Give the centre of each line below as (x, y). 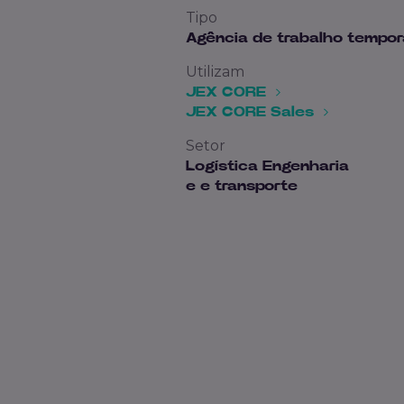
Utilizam (215, 71)
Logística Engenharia (267, 165)
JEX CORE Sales (252, 111)
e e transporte (241, 185)
